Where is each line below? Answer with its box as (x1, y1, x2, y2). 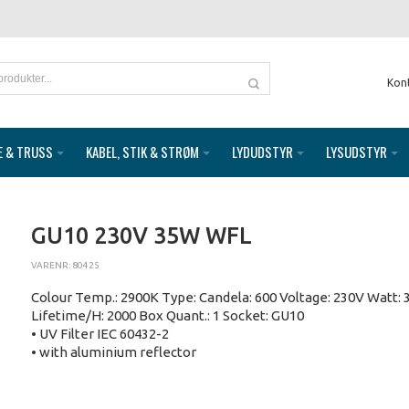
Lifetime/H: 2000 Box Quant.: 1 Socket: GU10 (31, 308, 304, 324)
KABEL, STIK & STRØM (86, 142, 199, 162)
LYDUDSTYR (232, 142, 293, 162)
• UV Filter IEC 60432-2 (31, 326, 169, 342)
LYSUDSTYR (326, 142, 387, 162)
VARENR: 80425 (31, 260, 100, 271)
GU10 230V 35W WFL (31, 223, 252, 249)
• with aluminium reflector (31, 344, 196, 361)
